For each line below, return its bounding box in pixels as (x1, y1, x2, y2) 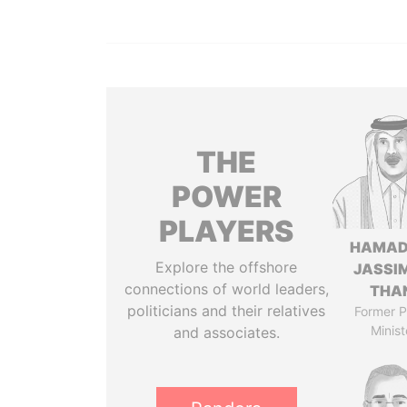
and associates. (173, 323, 280, 342)
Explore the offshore (155, 258, 298, 276)
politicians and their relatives (127, 302, 326, 320)
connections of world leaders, (124, 280, 329, 298)
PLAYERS (159, 213, 294, 249)
